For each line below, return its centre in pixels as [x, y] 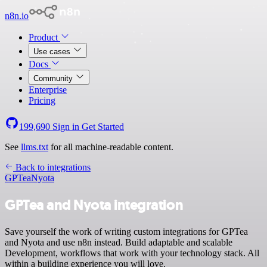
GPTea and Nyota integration [94, 205]
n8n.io [17, 16]
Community [54, 78]
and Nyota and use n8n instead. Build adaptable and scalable [119, 242]
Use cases [53, 52]
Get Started [103, 127]
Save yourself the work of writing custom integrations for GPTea [126, 231]
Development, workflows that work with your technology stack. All [132, 253]
